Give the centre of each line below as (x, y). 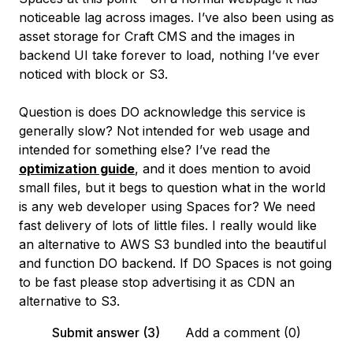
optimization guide (77, 169)
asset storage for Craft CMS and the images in (157, 36)
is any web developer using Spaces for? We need (167, 206)
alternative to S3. (69, 301)
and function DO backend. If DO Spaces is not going (175, 263)
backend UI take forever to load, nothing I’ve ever (169, 55)
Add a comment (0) (243, 333)
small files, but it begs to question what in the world (172, 188)
